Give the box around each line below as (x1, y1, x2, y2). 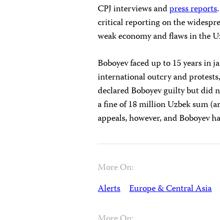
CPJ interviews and (98, 2, 170, 17)
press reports (169, 2, 218, 17)
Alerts (98, 182, 121, 196)
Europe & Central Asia (129, 182, 212, 196)
